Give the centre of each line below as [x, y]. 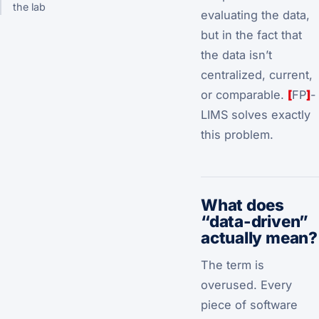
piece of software [249, 304]
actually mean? [259, 237]
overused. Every [246, 284]
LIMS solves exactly [256, 114]
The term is [232, 265]
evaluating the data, [255, 15]
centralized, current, [257, 74]
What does [242, 204]
